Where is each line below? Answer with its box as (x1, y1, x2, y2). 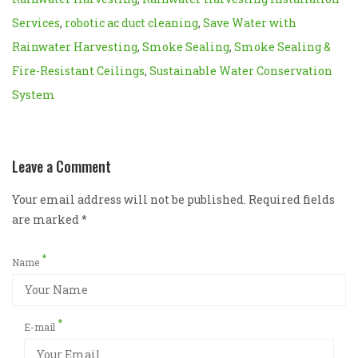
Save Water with (203, 14, 296, 30)
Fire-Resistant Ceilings (12, 62, 145, 78)
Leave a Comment (12, 155, 111, 177)
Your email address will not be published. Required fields (12, 191, 335, 207)
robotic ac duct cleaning (65, 14, 198, 30)
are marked (12, 211, 82, 227)
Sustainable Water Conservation (149, 62, 332, 78)
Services (12, 14, 60, 30)
